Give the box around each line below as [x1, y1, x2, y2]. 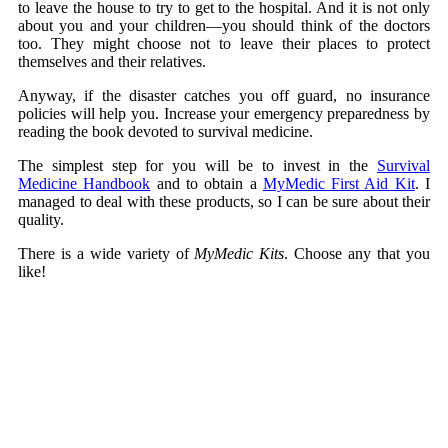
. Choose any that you [284, 244, 431, 262]
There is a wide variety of [18, 244, 195, 262]
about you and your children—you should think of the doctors [18, 16, 430, 34]
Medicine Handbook [18, 174, 151, 192]
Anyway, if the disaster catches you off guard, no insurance [18, 86, 430, 104]
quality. [18, 210, 64, 228]
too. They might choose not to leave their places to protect [18, 34, 430, 52]
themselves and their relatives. [18, 52, 206, 70]
